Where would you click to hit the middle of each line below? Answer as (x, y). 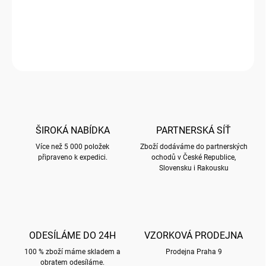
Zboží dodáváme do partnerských (194, 147)
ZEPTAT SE (47, 59)
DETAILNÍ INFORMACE (49, 33)
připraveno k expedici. (72, 158)
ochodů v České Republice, (194, 158)
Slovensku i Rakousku (194, 168)
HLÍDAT (110, 59)
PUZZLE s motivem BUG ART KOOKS (79, 15)
